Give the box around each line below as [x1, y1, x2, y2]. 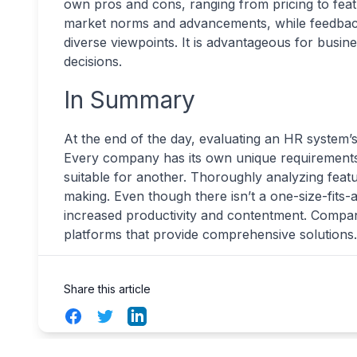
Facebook [63, 308, 124, 324]
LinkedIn [127, 308, 178, 324]
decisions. [64, 53, 126, 69]
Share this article [64, 282, 151, 296]
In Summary [64, 85, 202, 114]
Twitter [95, 308, 136, 324]
